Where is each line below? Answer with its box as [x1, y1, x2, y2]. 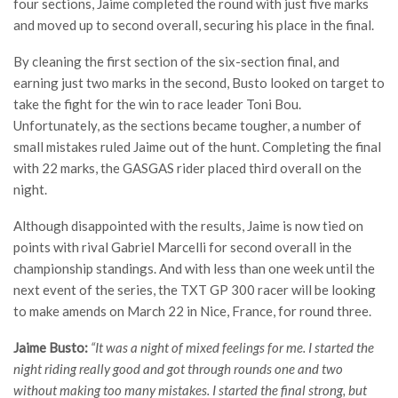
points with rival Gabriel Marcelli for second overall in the [13, 239, 352, 255]
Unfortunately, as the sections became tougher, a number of [13, 117, 362, 133]
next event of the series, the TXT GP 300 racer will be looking [13, 282, 376, 298]
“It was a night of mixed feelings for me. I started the [91, 339, 374, 355]
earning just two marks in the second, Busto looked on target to [13, 75, 385, 91]
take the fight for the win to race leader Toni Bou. [13, 96, 301, 112]
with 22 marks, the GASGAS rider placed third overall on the [13, 160, 362, 176]
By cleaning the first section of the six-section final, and [13, 53, 339, 69]
